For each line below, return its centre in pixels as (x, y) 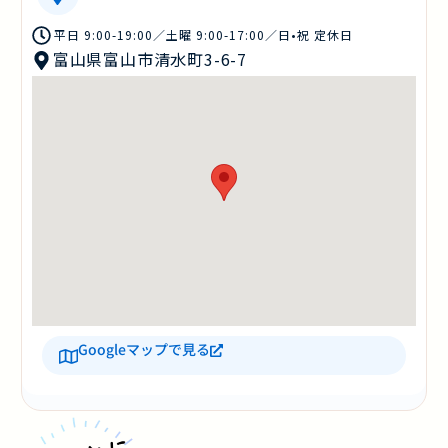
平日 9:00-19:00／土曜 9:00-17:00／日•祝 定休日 (203, 35)
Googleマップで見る (143, 349)
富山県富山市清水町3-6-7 (149, 59)
